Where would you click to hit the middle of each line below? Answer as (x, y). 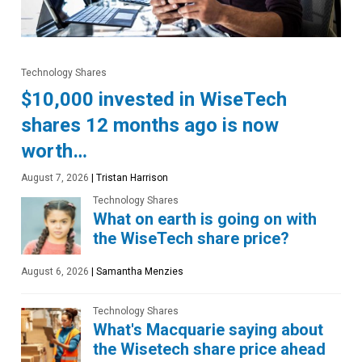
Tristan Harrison (131, 177)
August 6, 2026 (55, 271)
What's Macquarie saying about (208, 329)
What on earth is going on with (205, 219)
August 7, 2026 (55, 177)
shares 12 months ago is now (150, 125)
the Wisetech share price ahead (209, 349)
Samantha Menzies (139, 271)
